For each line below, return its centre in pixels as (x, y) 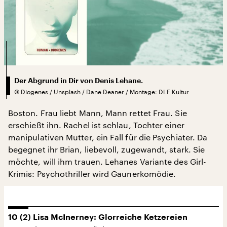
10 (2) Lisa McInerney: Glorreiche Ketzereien (98, 217)
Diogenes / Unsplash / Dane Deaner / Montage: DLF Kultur (105, 91)
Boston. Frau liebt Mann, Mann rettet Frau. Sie (98, 112)
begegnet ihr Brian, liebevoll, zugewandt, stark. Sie (107, 149)
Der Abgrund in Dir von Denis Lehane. (79, 80)
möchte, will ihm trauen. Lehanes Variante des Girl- (107, 161)
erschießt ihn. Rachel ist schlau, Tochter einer (96, 125)
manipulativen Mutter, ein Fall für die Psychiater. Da (108, 137)
